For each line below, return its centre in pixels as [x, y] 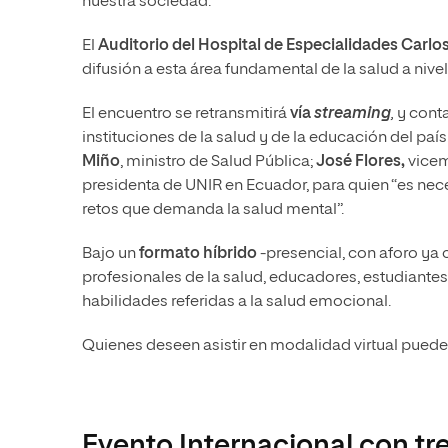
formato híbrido [198, 254]
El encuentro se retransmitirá [186, 114]
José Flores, [360, 162]
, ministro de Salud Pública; [216, 162]
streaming [352, 114]
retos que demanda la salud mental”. [213, 210]
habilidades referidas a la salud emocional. [236, 302]
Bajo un [110, 254]
